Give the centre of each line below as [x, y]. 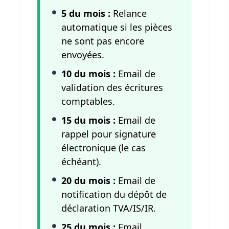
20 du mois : [88, 181]
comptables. [88, 101]
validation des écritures [112, 88]
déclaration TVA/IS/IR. [109, 208]
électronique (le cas [104, 148]
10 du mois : [88, 74]
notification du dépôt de [114, 194]
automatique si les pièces [117, 27]
